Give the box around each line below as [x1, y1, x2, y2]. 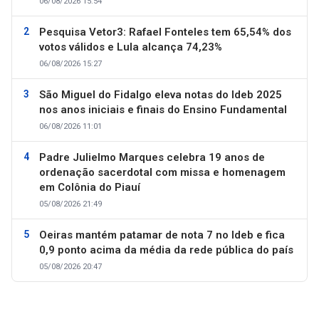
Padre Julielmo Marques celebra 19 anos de [39, 151, 265, 164]
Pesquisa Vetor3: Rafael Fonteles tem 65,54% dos [39, 26, 291, 38]
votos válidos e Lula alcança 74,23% [39, 41, 222, 53]
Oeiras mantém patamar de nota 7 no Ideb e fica [39, 229, 285, 241]
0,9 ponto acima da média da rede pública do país [39, 244, 293, 256]
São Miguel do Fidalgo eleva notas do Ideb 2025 [39, 88, 282, 101]
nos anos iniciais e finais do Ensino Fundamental [39, 103, 287, 116]
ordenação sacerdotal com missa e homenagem [39, 166, 286, 179]
